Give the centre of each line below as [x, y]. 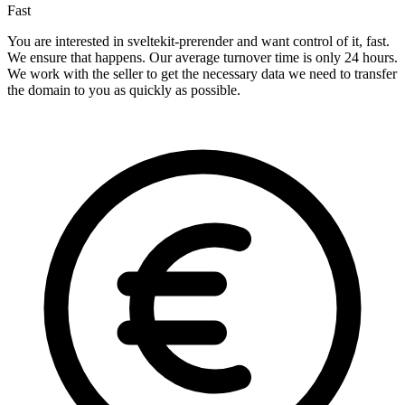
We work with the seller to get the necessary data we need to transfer [202, 74]
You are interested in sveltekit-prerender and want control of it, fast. [198, 42]
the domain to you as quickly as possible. [124, 90]
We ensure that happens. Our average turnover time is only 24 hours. [202, 58]
